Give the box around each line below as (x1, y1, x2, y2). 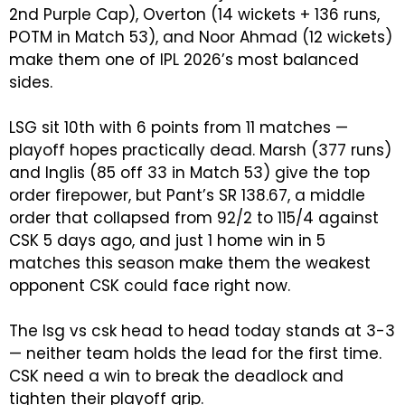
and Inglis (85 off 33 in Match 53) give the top (9, 161, 370, 184)
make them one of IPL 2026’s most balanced (9, 48, 359, 71)
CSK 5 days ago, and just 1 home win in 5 (9, 229, 325, 251)
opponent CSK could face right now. (9, 274, 290, 297)
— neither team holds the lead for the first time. (9, 342, 381, 364)
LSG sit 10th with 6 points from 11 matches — (9, 116, 348, 138)
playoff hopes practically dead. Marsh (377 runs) (9, 138, 391, 161)
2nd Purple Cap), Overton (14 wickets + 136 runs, (9, 3, 380, 25)
